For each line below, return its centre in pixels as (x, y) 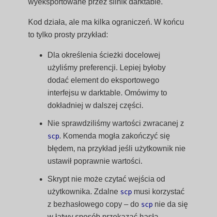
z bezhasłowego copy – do (94, 204)
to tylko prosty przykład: (68, 35)
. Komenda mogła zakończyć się (115, 136)
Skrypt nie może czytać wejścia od (107, 179)
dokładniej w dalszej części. (96, 105)
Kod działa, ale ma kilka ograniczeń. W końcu (106, 22)
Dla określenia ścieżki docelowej (104, 55)
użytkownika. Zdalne (84, 192)
